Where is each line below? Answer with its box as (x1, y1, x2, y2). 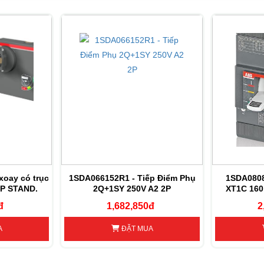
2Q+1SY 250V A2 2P (93, 183, 171, 193)
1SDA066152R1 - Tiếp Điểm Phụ (68, 173, 196, 183)
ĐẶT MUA (119, 225, 153, 233)
